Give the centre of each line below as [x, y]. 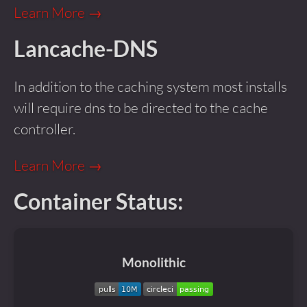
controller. [45, 129]
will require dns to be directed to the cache [141, 108]
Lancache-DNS [86, 49]
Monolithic [153, 262]
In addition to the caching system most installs [150, 86]
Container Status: [98, 201]
